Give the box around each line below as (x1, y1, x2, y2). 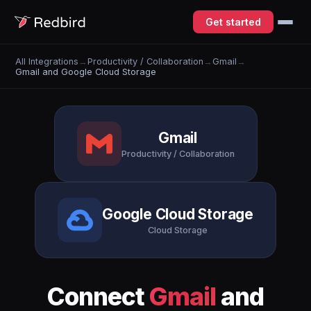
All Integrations (15, 56, 79, 67)
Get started (205, 16, 261, 28)
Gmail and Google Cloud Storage (15, 66, 157, 77)
